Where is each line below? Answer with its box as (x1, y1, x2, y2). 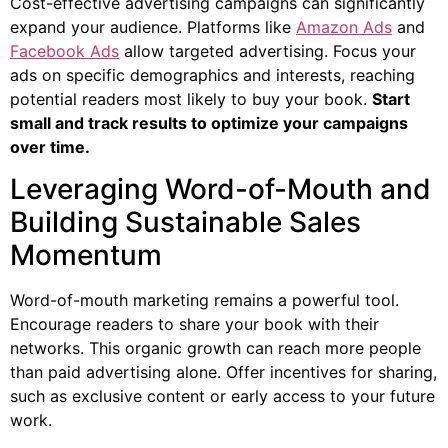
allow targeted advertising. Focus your (119, 40, 416, 61)
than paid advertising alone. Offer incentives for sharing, (10, 362, 437, 383)
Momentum (10, 238, 162, 273)
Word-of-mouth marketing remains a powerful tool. (10, 290, 399, 311)
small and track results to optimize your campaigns (10, 112, 408, 133)
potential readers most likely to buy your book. (10, 88, 372, 109)
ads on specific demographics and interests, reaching (10, 64, 415, 85)
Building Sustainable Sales (10, 205, 361, 240)
